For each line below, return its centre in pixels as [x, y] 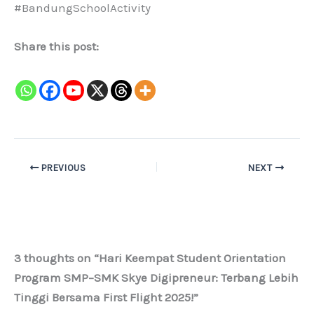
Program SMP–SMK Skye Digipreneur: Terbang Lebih [156, 277]
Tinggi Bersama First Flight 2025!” [106, 297]
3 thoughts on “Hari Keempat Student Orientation [150, 258]
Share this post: [56, 47]
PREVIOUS [62, 168]
